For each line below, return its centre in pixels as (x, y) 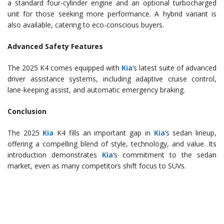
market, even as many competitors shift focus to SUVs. (97, 166)
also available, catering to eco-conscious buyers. (86, 25)
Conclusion (27, 111)
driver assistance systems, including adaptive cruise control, (112, 79)
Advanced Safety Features (55, 46)
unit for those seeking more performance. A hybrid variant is (112, 14)
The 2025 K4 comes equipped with (64, 68)
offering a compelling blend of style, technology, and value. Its (112, 144)
